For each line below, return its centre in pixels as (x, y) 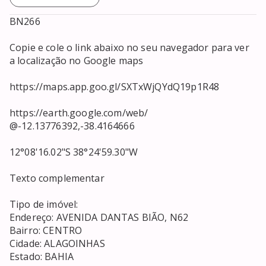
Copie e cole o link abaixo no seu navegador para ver (129, 48)
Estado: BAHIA (42, 257)
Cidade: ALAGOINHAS (57, 244)
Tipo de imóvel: (45, 205)
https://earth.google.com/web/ (79, 113)
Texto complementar (57, 178)
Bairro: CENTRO (46, 231)
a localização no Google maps (77, 61)
